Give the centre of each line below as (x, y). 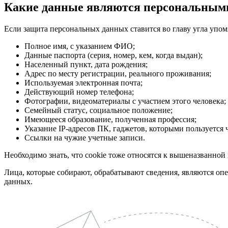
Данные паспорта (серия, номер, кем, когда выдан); (113, 55)
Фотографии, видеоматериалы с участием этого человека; (125, 101)
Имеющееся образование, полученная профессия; (110, 119)
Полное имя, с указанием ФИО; (80, 46)
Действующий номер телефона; (79, 92)
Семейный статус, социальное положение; (98, 110)
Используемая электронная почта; (83, 82)
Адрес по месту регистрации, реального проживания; (118, 73)
